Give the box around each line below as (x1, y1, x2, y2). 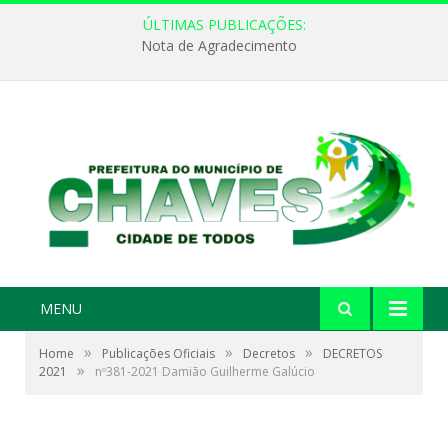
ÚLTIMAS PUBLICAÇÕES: (142, 15, 306, 34)
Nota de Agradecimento (141, 36, 297, 56)
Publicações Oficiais (102, 345, 215, 363)
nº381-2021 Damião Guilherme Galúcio (95, 363, 315, 381)
